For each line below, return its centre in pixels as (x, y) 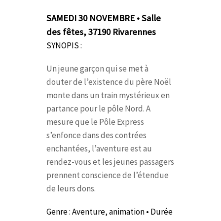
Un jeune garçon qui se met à (97, 68)
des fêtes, (67, 32)
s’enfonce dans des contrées (96, 135)
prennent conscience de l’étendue (108, 175)
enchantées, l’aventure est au (99, 148)
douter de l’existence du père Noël (109, 82)
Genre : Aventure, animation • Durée (110, 211)
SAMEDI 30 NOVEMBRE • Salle (104, 18)
